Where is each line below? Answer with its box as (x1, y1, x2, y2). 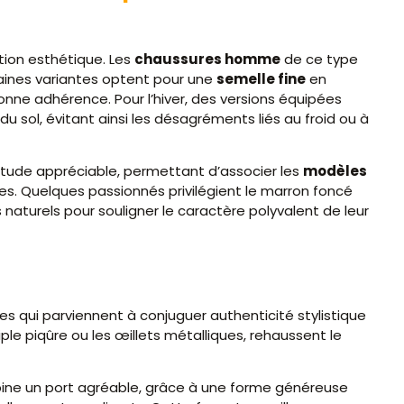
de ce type (280, 49, 358, 69)
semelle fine (216, 69, 306, 88)
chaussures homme (134, 49, 280, 69)
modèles (303, 161, 367, 180)
